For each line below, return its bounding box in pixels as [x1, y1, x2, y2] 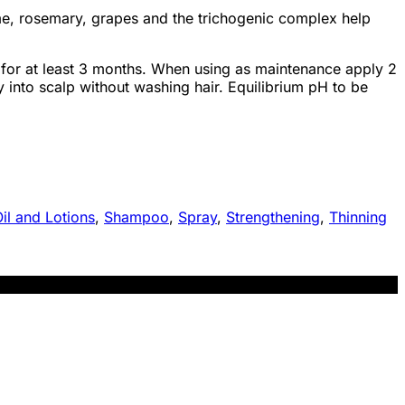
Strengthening [226, 207, 320, 226]
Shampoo [104, 207, 169, 226]
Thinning [329, 207, 387, 226]
